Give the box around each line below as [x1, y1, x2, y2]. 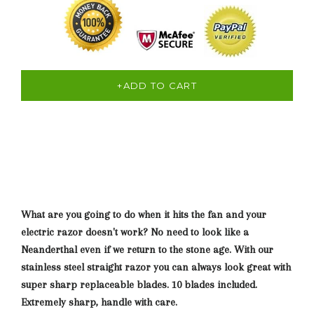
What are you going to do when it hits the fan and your [21, 208, 266, 221]
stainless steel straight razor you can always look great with [21, 261, 291, 273]
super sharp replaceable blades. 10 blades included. [21, 278, 257, 291]
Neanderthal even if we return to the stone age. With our [21, 243, 273, 256]
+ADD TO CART [117, 80, 197, 91]
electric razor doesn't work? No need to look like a [21, 226, 249, 238]
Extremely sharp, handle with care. [21, 296, 180, 308]
